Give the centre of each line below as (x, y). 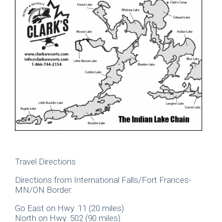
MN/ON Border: (44, 190)
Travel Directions (45, 162)
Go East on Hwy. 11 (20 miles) (69, 208)
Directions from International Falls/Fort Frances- (103, 180)
